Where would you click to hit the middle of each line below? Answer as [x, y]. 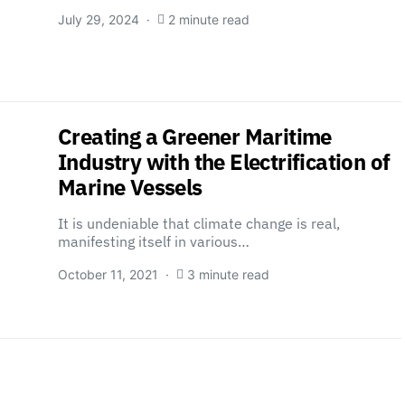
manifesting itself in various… [154, 241]
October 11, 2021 [108, 274]
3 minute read [228, 274]
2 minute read [209, 19]
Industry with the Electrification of [224, 162]
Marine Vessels [130, 187]
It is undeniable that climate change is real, [199, 223]
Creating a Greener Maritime [195, 137]
